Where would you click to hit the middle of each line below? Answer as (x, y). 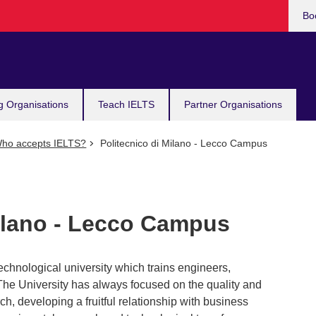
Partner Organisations (233, 104)
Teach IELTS (126, 104)
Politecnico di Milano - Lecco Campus (182, 143)
